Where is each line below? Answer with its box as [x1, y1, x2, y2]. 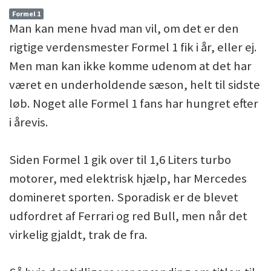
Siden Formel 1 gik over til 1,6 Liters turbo [9, 151, 231, 168]
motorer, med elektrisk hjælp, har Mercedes [9, 170, 247, 186]
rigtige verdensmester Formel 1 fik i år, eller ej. [9, 39, 257, 55]
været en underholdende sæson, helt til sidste [9, 76, 260, 93]
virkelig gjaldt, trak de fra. [9, 226, 148, 243]
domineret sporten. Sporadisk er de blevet [9, 189, 238, 205]
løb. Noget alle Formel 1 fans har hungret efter [9, 95, 258, 111]
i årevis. [9, 114, 48, 130]
